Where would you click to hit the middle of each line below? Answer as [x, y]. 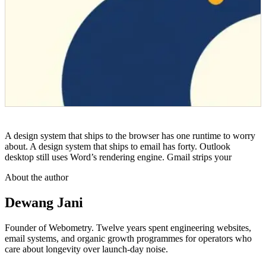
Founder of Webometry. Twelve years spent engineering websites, [128, 227]
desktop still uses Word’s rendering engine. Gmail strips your [118, 157]
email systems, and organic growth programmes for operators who [128, 238]
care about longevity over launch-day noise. [86, 249]
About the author [37, 177]
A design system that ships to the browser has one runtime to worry [130, 135]
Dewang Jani [44, 202]
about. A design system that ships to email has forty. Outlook [118, 146]
